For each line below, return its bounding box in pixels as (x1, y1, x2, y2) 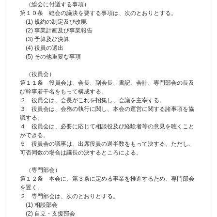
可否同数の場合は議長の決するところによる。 (20, 149, 142, 156)
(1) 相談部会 (20, 201, 58, 208)
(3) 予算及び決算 (20, 35, 69, 43)
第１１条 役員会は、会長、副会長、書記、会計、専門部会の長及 (20, 79, 194, 86)
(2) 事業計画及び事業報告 (20, 27, 93, 34)
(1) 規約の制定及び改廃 (20, 18, 87, 25)
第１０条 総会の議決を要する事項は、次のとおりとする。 (20, 9, 177, 16)
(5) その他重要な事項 (20, 53, 81, 60)
